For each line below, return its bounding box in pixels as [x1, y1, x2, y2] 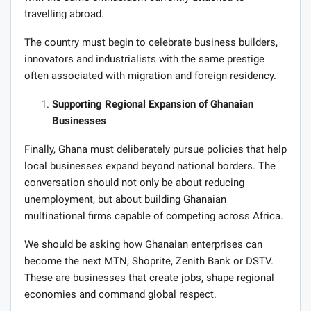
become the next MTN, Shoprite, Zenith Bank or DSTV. [24, 254, 274, 267]
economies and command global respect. [24, 287, 217, 301]
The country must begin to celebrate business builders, [24, 35, 278, 49]
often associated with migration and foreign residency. [24, 69, 276, 82]
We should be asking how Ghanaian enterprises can [24, 237, 262, 251]
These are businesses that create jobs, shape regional [24, 271, 274, 284]
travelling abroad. [24, 7, 104, 20]
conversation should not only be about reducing [24, 176, 244, 189]
